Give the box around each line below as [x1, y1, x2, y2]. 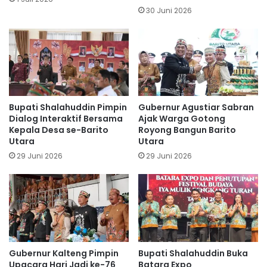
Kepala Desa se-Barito [9, 124, 108, 136]
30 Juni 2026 [146, 5, 192, 15]
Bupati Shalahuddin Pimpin [9, 101, 127, 114]
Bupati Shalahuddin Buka [138, 247, 248, 259]
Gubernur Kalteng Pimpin [9, 247, 119, 259]
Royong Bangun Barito [138, 124, 236, 136]
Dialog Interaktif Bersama [9, 113, 123, 125]
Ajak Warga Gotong [138, 113, 225, 125]
